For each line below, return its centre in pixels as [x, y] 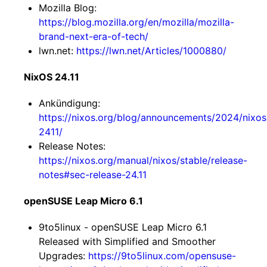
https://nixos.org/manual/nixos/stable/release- [143, 160]
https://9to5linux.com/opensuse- [162, 256]
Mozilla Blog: [68, 8]
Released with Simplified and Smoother [127, 241]
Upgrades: [63, 256]
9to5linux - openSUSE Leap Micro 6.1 [123, 227]
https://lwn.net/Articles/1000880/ [151, 51]
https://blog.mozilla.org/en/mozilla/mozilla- [136, 22]
